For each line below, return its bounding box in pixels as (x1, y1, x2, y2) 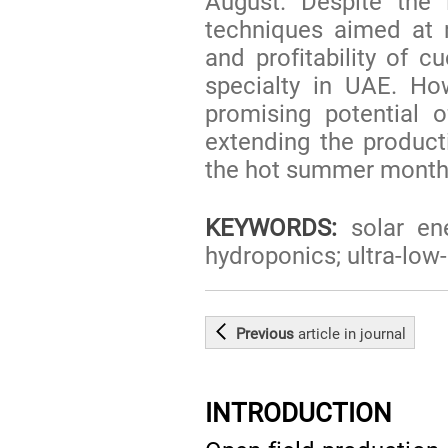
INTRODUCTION (205, 397, 393, 428)
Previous (236, 324, 299, 343)
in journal (340, 324, 407, 343)
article (298, 324, 341, 343)
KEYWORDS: (205, 213, 338, 242)
